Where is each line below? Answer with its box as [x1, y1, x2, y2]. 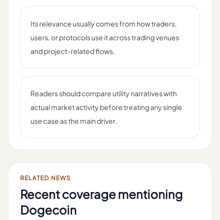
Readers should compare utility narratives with [30, 89, 177, 98]
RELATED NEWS [20, 174, 71, 182]
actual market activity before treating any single [30, 103, 182, 111]
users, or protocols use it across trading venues [30, 33, 179, 42]
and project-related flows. [30, 47, 115, 55]
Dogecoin [20, 202, 77, 217]
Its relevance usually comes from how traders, [30, 19, 177, 28]
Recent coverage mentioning [20, 187, 183, 201]
